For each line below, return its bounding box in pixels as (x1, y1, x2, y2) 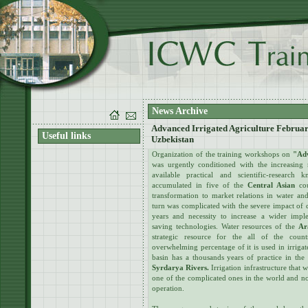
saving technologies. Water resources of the (152, 222, 298, 230)
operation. (152, 284, 184, 292)
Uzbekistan (151, 134, 194, 144)
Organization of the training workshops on (152, 150, 293, 158)
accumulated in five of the (152, 181, 247, 189)
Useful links (42, 131, 91, 141)
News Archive (152, 106, 208, 116)
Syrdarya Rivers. (152, 263, 210, 272)
